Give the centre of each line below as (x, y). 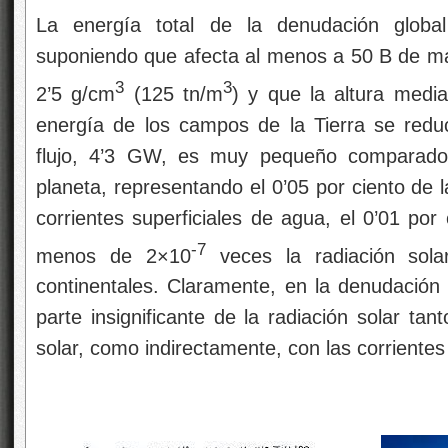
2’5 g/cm (76, 93)
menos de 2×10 (113, 255)
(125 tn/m (174, 93)
